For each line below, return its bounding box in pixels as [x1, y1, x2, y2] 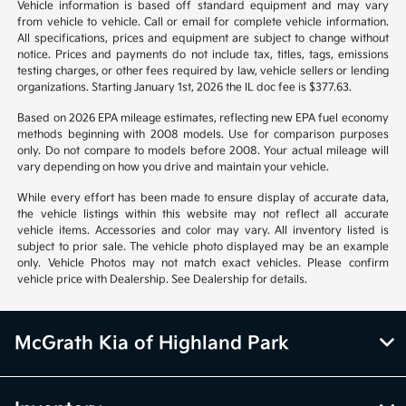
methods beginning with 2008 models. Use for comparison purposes [17, 127, 389, 141]
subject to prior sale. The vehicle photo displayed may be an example [17, 239, 389, 254]
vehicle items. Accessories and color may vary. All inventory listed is [17, 223, 389, 237]
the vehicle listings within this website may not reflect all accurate [17, 207, 389, 221]
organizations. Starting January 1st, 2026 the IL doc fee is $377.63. [17, 80, 353, 94]
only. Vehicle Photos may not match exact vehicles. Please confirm [17, 256, 389, 270]
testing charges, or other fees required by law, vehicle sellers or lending [17, 63, 389, 78]
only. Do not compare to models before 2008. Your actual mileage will [17, 143, 389, 158]
